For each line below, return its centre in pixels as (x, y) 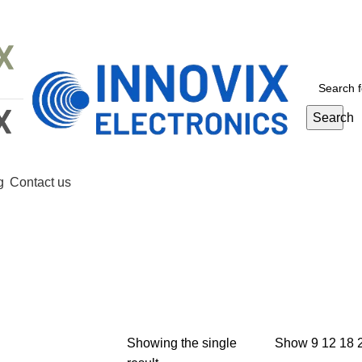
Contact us (40, 182)
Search (333, 117)
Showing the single (182, 343)
